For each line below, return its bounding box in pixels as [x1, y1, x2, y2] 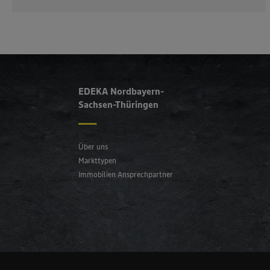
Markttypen [78, 155, 117, 165]
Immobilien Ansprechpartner [78, 169, 174, 179]
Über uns [78, 142, 108, 151]
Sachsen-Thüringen [78, 98, 160, 110]
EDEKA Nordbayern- [78, 84, 165, 97]
